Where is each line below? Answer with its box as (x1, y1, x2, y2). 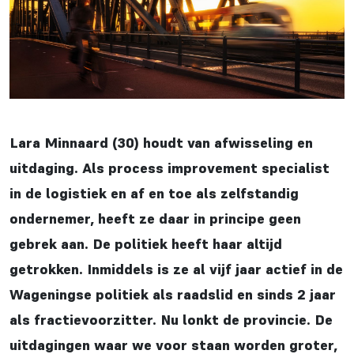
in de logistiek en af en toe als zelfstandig (9, 184, 299, 203)
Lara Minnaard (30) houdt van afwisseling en (9, 134, 313, 153)
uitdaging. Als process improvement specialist (9, 159, 330, 178)
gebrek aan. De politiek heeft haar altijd (9, 235, 282, 254)
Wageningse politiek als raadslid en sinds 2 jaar (9, 285, 336, 304)
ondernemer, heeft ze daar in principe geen (9, 209, 301, 228)
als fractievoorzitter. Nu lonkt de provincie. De (9, 311, 333, 330)
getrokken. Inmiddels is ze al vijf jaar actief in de (9, 260, 343, 279)
